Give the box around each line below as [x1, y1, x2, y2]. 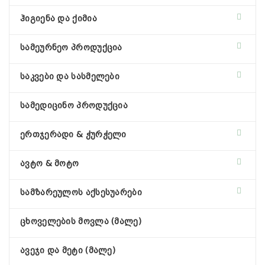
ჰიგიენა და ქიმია [20, 14, 97, 23]
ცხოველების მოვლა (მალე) [20, 216, 141, 226]
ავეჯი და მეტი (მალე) [20, 245, 115, 255]
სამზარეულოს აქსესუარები [20, 188, 142, 197]
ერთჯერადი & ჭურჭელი [20, 130, 127, 139]
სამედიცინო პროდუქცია [20, 101, 128, 110]
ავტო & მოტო [20, 159, 79, 168]
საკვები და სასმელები [20, 72, 119, 81]
